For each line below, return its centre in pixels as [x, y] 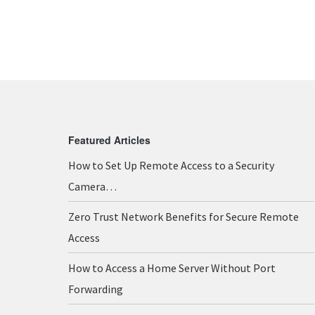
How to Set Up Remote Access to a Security [171, 165]
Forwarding [96, 289]
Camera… [92, 186]
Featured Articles [109, 140]
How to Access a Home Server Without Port [172, 268]
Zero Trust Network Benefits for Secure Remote [184, 217]
